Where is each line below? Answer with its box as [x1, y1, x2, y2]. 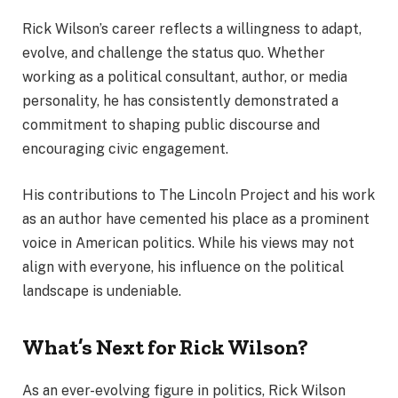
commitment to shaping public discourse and [22, 116, 320, 134]
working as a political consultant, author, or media [22, 68, 347, 86]
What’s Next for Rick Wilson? [22, 333, 308, 360]
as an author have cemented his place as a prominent [22, 210, 370, 227]
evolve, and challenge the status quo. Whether [22, 44, 325, 62]
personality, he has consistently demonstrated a [22, 92, 338, 110]
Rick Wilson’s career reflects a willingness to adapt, [22, 20, 362, 38]
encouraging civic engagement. [22, 140, 228, 158]
